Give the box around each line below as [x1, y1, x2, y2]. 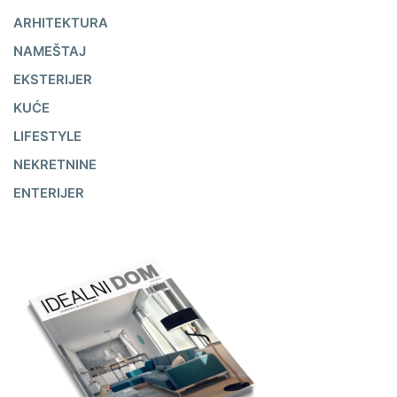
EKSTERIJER [13, 72, 92, 89]
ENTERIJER [13, 185, 84, 202]
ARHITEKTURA [13, 15, 108, 32]
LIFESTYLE [13, 128, 82, 145]
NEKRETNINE [13, 157, 97, 174]
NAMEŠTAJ [13, 43, 86, 60]
